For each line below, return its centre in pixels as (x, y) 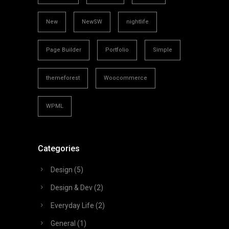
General (63, 224)
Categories (59, 149)
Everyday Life (72, 206)
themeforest (63, 78)
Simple (163, 50)
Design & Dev (72, 188)
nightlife (138, 22)
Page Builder (64, 50)
